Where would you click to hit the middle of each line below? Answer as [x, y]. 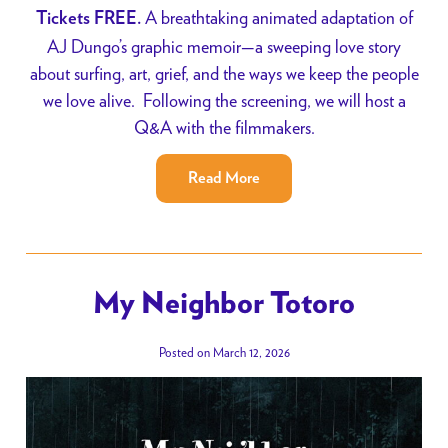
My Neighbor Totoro [224, 304]
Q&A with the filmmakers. [224, 127]
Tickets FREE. [88, 18]
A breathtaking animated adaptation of [276, 17]
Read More [224, 178]
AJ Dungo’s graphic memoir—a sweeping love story [224, 46]
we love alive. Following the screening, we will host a [224, 100]
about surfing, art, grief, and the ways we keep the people [224, 73]
